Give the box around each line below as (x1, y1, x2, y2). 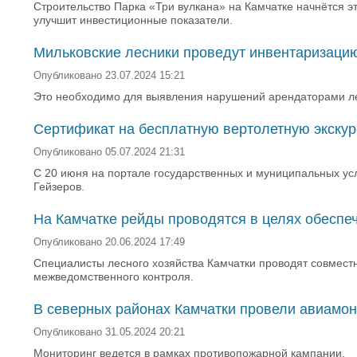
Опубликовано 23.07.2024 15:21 (33, 70, 185, 81)
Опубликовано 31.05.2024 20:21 (33, 327, 185, 338)
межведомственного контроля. (33, 270, 194, 283)
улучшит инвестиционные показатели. (33, 14, 233, 26)
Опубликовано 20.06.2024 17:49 (33, 237, 185, 248)
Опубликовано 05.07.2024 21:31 (33, 147, 185, 158)
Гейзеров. (33, 180, 84, 193)
